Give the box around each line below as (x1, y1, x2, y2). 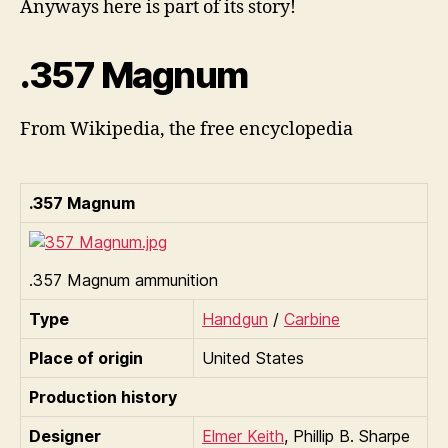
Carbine (284, 308, 340, 329)
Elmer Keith (202, 425, 284, 446)
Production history (29, 386, 177, 407)
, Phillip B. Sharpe (284, 425, 410, 446)
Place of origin (29, 347, 143, 368)
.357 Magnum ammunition (29, 269, 218, 290)
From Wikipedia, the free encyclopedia (20, 117, 353, 141)
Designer (29, 425, 101, 446)
